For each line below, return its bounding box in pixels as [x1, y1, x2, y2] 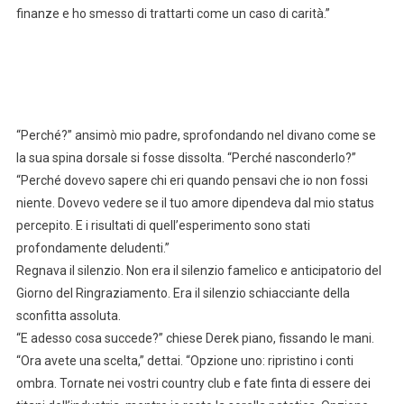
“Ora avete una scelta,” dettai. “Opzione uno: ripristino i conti [15, 353, 353, 369]
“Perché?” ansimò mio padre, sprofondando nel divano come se [15, 128, 376, 143]
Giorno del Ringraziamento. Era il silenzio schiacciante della [15, 286, 350, 301]
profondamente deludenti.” [15, 241, 170, 256]
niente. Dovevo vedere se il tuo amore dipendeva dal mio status [15, 196, 374, 211]
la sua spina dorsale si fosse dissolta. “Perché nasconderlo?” [15, 151, 356, 166]
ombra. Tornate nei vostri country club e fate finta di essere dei [15, 376, 371, 391]
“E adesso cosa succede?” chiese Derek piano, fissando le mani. [15, 331, 374, 346]
